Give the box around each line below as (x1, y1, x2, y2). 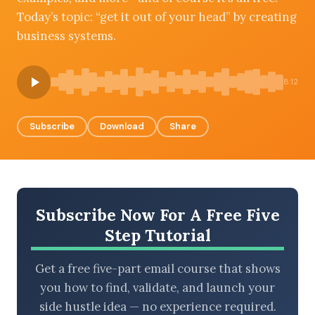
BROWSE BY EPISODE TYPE (28, 56, 145, 65)
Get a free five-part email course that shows (34, 261, 281, 277)
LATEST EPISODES (28, 133, 108, 143)
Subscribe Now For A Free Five (35, 204, 280, 225)
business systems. (17, 27, 116, 44)
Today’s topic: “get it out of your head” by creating (17, 8, 297, 25)
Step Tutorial (104, 224, 211, 245)
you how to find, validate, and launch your (40, 280, 275, 296)
